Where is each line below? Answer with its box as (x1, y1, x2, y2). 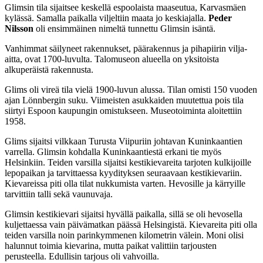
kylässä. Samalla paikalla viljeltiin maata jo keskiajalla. (5, 12, 208, 23)
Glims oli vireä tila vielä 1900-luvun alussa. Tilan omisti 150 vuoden (5, 84, 257, 95)
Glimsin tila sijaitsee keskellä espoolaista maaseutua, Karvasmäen (5, 2, 246, 12)
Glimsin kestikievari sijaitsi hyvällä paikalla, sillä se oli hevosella (5, 208, 242, 219)
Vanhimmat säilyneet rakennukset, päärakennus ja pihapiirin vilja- (5, 43, 247, 53)
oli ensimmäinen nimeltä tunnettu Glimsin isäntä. (33, 23, 215, 33)
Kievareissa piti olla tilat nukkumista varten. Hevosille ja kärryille (5, 178, 245, 188)
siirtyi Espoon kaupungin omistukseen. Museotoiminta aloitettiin (5, 105, 242, 116)
